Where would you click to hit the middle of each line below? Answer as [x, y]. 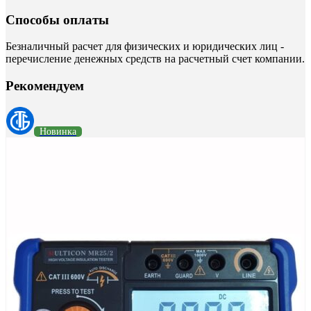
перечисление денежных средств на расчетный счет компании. [155, 59]
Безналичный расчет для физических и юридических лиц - [145, 47]
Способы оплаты [57, 19]
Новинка [58, 131]
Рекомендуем [45, 86]
